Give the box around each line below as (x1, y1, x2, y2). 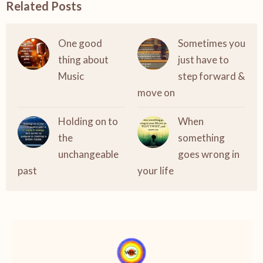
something (178, 131, 225, 144)
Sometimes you (178, 37, 245, 49)
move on (137, 86, 175, 99)
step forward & (178, 70, 245, 82)
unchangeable (58, 148, 119, 160)
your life (137, 164, 174, 177)
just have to (178, 53, 229, 66)
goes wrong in (178, 148, 240, 160)
